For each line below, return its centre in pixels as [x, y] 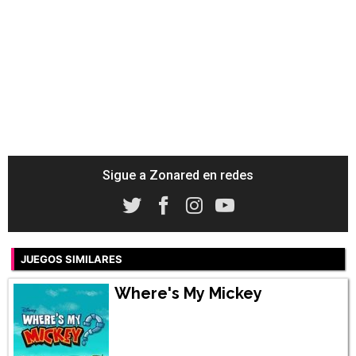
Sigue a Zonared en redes [178, 175]
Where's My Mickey [188, 294]
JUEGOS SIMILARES [72, 259]
